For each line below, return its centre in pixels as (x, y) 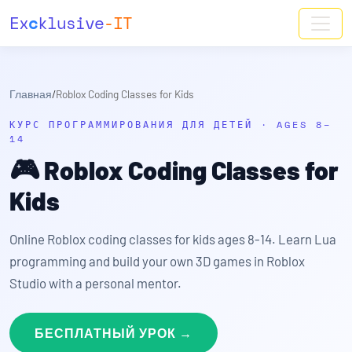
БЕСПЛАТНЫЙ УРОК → (114, 333)
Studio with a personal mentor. (95, 283)
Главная (31, 94)
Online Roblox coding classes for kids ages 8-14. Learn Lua (173, 239)
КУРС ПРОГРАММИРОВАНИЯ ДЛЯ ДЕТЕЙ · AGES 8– (170, 125)
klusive (71, 23)
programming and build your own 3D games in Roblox (157, 261)
